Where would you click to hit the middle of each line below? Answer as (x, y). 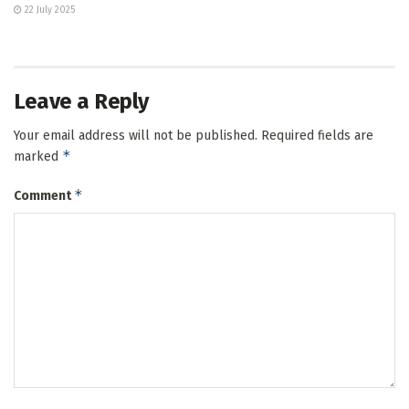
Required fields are (317, 136)
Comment (44, 196)
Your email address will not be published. (136, 136)
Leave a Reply (81, 102)
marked (38, 157)
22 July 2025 (48, 10)
